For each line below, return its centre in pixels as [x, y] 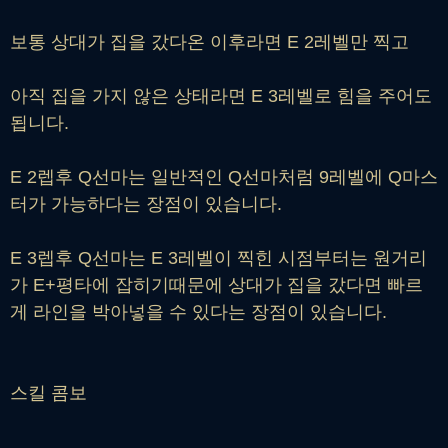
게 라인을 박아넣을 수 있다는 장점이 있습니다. [198, 311]
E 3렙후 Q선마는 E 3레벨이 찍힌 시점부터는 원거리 [218, 257]
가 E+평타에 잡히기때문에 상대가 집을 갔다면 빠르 [216, 284]
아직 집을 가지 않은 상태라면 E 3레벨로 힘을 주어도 [221, 95]
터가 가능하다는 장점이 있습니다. [146, 203]
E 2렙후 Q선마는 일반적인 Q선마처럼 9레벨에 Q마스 [224, 176]
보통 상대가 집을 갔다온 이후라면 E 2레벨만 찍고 [212, 41]
